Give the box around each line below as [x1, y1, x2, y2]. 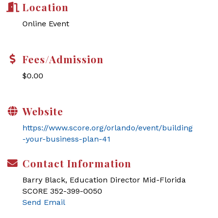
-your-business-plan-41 [22, 134, 110, 144]
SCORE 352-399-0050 [22, 186, 102, 196]
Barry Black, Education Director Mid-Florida [22, 175, 186, 184]
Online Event [22, 19, 69, 28]
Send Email [22, 198, 65, 207]
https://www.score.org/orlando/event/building [22, 123, 193, 132]
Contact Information [22, 156, 131, 170]
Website [22, 104, 63, 118]
